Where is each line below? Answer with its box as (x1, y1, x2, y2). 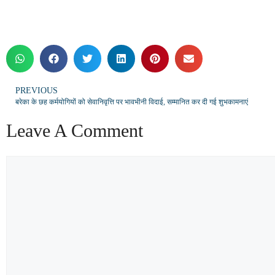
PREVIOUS (15, 85, 58, 95)
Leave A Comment (6, 120, 143, 141)
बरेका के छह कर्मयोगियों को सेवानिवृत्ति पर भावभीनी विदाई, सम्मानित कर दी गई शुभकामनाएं (15, 97, 248, 106)
